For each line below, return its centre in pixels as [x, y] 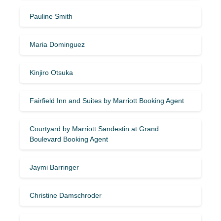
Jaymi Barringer [54, 167]
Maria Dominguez [57, 44]
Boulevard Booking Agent [69, 139]
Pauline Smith [51, 16]
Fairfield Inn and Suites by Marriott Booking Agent [107, 100]
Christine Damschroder [66, 195]
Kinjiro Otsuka [51, 72]
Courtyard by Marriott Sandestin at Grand [94, 129]
